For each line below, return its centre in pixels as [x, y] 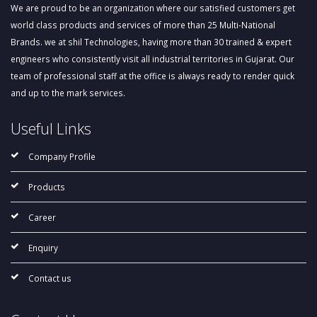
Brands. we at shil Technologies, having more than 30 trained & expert [151, 42]
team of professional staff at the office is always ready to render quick [152, 76]
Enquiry [43, 248]
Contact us [50, 278]
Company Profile [62, 157]
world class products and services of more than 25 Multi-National [143, 25]
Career [42, 218]
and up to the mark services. [68, 93]
